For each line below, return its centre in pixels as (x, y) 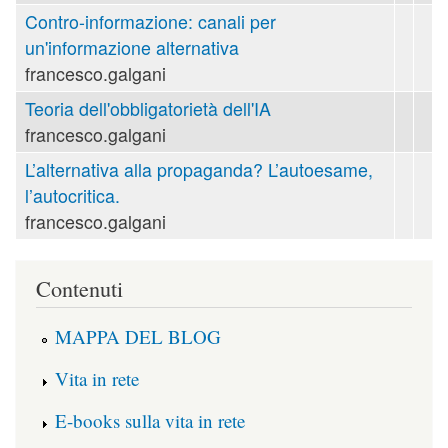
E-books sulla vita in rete (150, 420)
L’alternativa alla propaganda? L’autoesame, (199, 170)
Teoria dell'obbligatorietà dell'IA (148, 109)
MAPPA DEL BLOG (138, 337)
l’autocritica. (72, 196)
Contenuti (79, 289)
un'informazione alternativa (132, 48)
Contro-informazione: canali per (150, 22)
